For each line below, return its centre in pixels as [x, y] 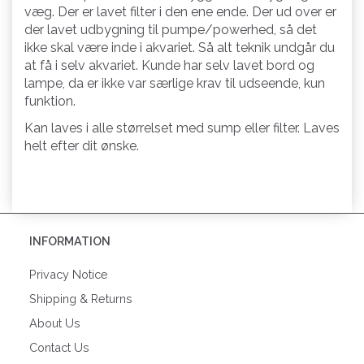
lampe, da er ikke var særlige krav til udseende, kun [175, 83]
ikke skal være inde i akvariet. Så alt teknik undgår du [180, 47]
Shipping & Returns [81, 298]
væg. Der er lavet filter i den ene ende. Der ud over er [180, 11]
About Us [55, 323]
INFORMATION [70, 240]
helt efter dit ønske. [82, 145]
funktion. [50, 101]
